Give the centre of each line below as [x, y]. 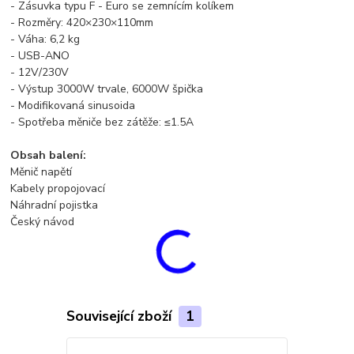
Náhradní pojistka [55, 205]
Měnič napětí [41, 172]
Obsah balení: [49, 156]
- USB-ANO [40, 56]
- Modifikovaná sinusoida [73, 106]
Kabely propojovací [58, 189]
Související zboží [121, 316]
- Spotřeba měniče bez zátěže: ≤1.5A [102, 122]
